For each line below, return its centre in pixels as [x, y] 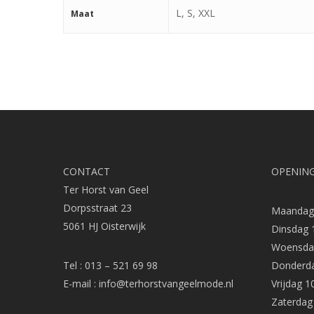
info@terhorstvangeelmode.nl [166, 284]
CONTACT [87, 171]
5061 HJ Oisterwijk [104, 226]
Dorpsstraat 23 [97, 208]
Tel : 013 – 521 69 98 [110, 265]
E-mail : [81, 284]
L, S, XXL [196, 13]
